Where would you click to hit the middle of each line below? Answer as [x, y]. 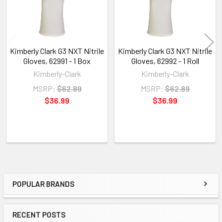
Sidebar [37, 194]
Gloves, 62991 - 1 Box [57, 60]
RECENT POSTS [39, 214]
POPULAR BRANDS [43, 184]
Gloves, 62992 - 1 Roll [165, 60]
